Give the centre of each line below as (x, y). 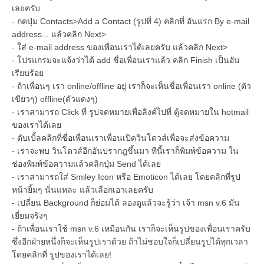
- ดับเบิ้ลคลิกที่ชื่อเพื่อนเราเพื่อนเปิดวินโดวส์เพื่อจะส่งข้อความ (121, 138)
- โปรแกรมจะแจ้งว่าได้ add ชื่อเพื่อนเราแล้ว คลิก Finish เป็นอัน (126, 60)
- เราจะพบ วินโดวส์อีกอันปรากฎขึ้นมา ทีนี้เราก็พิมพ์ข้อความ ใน (125, 151)
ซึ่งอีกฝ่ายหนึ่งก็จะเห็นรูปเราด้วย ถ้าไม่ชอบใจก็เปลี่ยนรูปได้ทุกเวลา (130, 241)
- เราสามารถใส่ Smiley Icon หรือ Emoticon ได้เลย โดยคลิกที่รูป (126, 176)
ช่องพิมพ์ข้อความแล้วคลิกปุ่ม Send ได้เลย (86, 164)
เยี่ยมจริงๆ (30, 215)
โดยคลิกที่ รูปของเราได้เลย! (62, 254)
